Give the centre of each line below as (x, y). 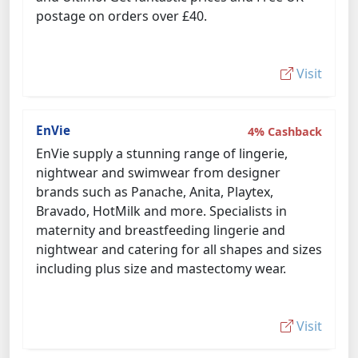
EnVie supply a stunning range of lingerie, (162, 153)
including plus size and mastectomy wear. (161, 268)
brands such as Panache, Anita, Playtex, (155, 192)
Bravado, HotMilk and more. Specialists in (161, 211)
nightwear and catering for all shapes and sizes (179, 249)
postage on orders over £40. (121, 16)
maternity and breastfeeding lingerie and (161, 230)
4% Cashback (285, 131)
